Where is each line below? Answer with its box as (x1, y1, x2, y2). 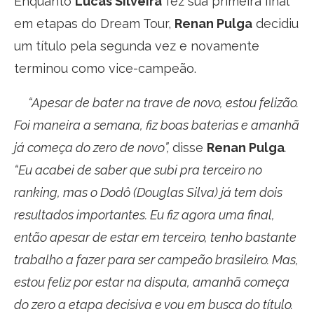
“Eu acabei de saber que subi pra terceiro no (14, 162, 262, 177)
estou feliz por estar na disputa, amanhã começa (14, 274, 289, 289)
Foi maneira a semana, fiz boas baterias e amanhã (14, 117, 299, 132)
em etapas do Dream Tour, (14, 15, 175, 31)
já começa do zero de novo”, (14, 139, 172, 155)
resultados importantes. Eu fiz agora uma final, (14, 207, 275, 222)
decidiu (252, 15, 299, 31)
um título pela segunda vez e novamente (14, 38, 259, 53)
